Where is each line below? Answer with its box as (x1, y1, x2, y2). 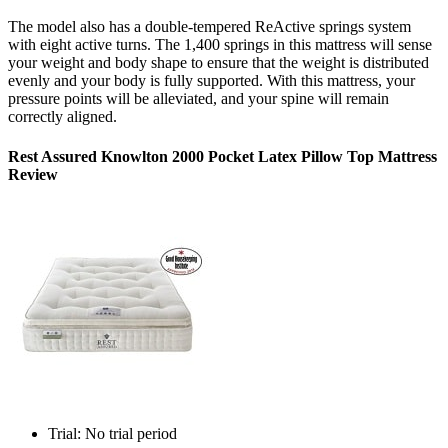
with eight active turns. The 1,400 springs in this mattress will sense (8, 36, 432, 54)
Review (8, 165, 58, 183)
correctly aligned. (8, 108, 117, 126)
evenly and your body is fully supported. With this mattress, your (8, 72, 415, 90)
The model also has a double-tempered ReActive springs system (8, 18, 411, 36)
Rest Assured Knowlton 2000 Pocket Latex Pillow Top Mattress (8, 147, 437, 165)
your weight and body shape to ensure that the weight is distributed (8, 54, 429, 72)
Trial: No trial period (48, 424, 177, 442)
